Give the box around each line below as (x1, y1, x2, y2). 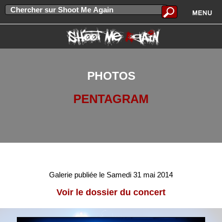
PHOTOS (87, 69, 135, 82)
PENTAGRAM (73, 92, 149, 106)
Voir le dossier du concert (56, 187, 166, 197)
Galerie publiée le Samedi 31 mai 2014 (49, 170, 173, 179)
